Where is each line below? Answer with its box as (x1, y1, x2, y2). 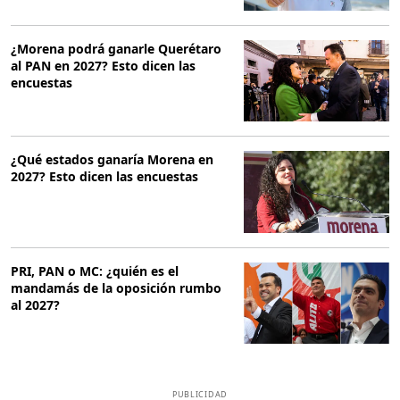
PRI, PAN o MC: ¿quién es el (11, 262, 179, 279)
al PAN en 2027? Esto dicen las (11, 56, 196, 74)
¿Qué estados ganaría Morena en (11, 151, 213, 169)
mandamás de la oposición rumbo (11, 279, 221, 296)
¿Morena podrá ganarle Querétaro (11, 39, 221, 57)
